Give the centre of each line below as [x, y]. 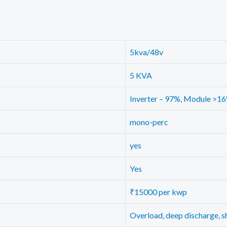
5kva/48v [146, 52]
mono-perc [149, 122]
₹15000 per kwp [158, 192]
